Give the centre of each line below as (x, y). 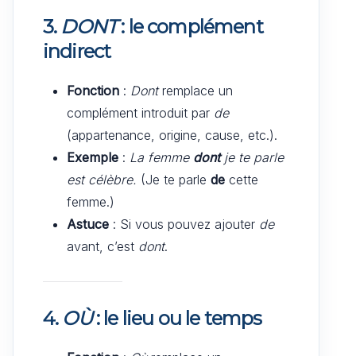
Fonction (93, 90)
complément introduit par (140, 112)
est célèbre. (102, 179)
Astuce (88, 224)
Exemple (93, 157)
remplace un (195, 90)
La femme (161, 157)
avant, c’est (103, 246)
